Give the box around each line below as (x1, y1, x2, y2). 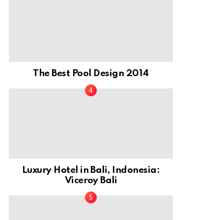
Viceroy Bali (64, 175, 117, 185)
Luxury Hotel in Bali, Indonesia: (22, 165, 160, 175)
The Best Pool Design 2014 (33, 69, 149, 79)
